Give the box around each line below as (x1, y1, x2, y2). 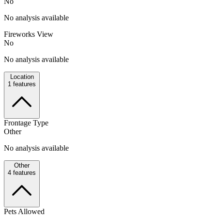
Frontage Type (4, 118, 48, 127)
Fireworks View (4, 30, 53, 38)
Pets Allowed (4, 207, 45, 216)
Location (10, 73, 34, 80)
